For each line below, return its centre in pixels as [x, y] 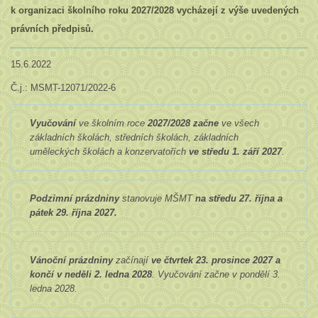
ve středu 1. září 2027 [235, 151]
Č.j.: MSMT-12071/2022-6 [63, 87]
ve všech [238, 123]
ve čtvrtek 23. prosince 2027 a [215, 261]
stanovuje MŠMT [157, 199]
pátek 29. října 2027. [73, 213]
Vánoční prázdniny [71, 261]
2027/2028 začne [183, 123]
